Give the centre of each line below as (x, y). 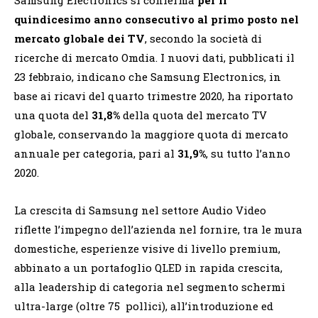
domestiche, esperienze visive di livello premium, (147, 248)
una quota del (53, 115)
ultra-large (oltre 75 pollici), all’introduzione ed (144, 306)
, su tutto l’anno (248, 153)
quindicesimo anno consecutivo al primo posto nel (157, 19)
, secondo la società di (203, 38)
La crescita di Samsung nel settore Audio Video (140, 210)
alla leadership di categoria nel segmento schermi (150, 286)
